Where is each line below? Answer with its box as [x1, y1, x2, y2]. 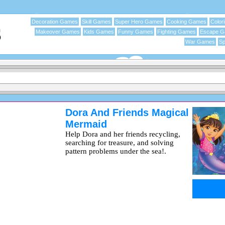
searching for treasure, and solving [65, 139, 174, 147]
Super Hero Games [115, 19, 163, 25]
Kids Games [84, 29, 114, 35]
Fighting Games [157, 29, 196, 35]
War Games [185, 39, 215, 45]
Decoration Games [32, 19, 78, 25]
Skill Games [82, 19, 111, 25]
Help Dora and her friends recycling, [65, 130, 180, 138]
